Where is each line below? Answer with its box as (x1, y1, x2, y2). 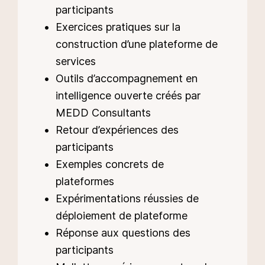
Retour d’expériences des (56, 123, 179, 136)
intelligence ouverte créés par (56, 89, 201, 102)
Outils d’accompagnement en (56, 72, 198, 85)
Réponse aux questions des (56, 226, 190, 239)
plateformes (56, 174, 114, 188)
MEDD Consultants (56, 106, 151, 119)
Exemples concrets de (56, 157, 164, 170)
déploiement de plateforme (56, 209, 188, 222)
